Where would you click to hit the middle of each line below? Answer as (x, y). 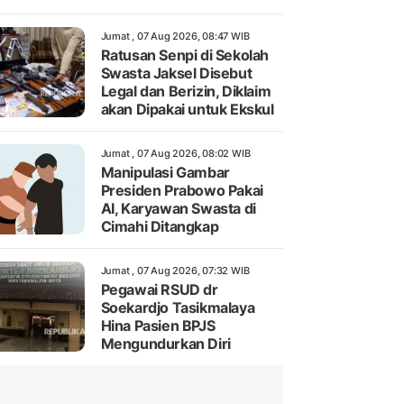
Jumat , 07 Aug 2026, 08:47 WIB (175, 37)
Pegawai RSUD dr (159, 290)
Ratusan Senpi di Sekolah (184, 55)
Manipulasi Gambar (165, 173)
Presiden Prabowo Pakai (182, 191)
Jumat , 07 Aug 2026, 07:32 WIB (175, 271)
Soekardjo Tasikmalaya (178, 308)
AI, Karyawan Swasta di (178, 209)
